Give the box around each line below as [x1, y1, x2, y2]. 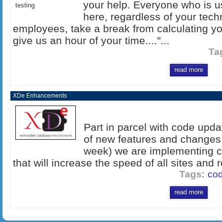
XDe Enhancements [13, 92, 67, 99]
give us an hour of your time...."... [13, 34, 169, 46]
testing [15, 1, 35, 9]
